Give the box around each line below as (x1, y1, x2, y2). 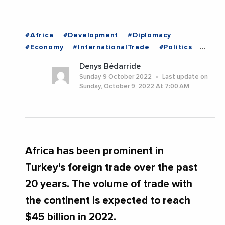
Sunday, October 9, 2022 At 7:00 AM (79, 83, 189, 90)
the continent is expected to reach (25, 195, 190, 206)
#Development (63, 32, 119, 39)
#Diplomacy (128, 32, 172, 39)
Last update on (160, 74, 208, 81)
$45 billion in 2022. (25, 212, 116, 223)
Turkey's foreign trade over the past (25, 162, 197, 173)
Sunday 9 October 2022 (79, 74, 153, 81)
